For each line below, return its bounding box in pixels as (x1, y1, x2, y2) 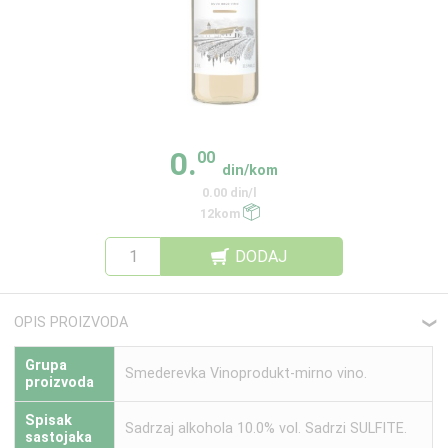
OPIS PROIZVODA (14, 314, 129, 332)
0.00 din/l (202, 185, 258, 201)
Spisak (25, 411, 73, 429)
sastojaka (25, 428, 93, 446)
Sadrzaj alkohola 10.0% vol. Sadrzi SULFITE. (125, 419, 408, 437)
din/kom (222, 161, 279, 179)
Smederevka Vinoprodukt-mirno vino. (125, 364, 368, 382)
